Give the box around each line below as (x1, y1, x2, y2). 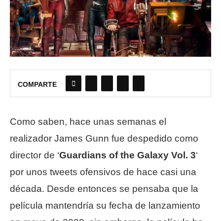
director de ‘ (10, 149, 59, 160)
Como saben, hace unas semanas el (10, 116, 166, 127)
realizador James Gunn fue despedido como (10, 133, 198, 144)
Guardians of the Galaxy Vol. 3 (59, 149, 196, 160)
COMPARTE (18, 80, 57, 88)
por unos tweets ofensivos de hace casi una (10, 166, 196, 177)
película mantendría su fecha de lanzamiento (10, 200, 200, 211)
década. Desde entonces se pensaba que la (10, 183, 198, 194)
